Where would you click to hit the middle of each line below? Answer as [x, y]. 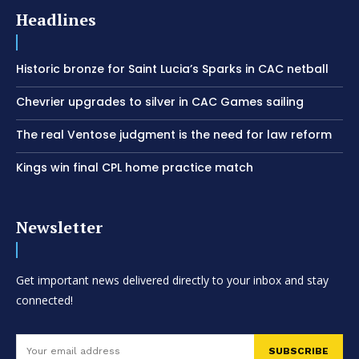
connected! [44, 301]
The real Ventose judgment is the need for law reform [174, 135]
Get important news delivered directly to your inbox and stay [172, 280]
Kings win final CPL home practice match [135, 168]
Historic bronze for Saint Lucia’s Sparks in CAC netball [172, 69]
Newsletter [59, 228]
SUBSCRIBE [298, 351]
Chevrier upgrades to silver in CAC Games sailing [160, 102]
